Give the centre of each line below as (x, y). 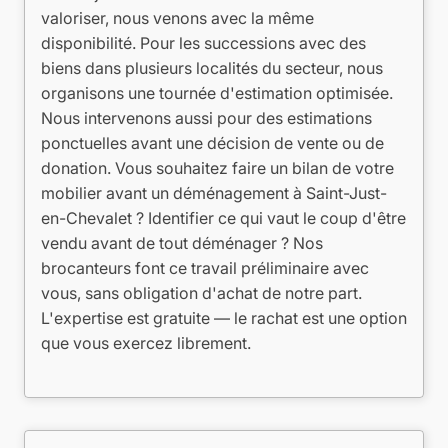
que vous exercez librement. (146, 343)
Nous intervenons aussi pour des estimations (206, 118)
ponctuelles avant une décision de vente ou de (212, 143)
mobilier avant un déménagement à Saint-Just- (214, 193)
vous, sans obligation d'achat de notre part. (201, 293)
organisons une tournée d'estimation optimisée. (217, 93)
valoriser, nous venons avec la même (177, 18)
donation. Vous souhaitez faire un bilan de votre (217, 168)
